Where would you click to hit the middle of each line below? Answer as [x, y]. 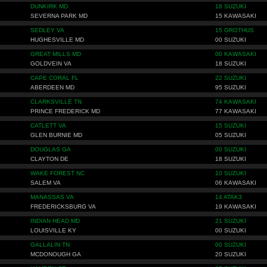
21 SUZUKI [231, 221]
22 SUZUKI [231, 78]
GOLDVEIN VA [51, 63]
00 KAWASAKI [236, 54]
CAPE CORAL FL [55, 78]
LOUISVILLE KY [53, 230]
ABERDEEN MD [52, 87]
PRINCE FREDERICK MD [65, 111]
